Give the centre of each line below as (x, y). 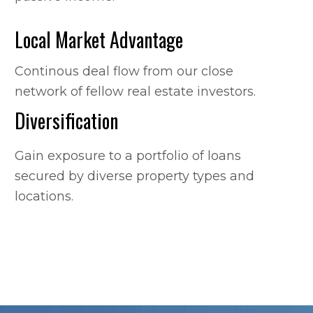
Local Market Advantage (99, 39)
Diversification (66, 121)
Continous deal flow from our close (124, 71)
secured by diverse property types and (134, 176)
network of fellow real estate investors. (135, 92)
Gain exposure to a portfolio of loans (128, 156)
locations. (44, 196)
